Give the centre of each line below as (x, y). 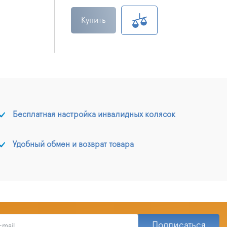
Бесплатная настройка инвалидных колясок (94, 114)
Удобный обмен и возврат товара (73, 144)
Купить (93, 20)
